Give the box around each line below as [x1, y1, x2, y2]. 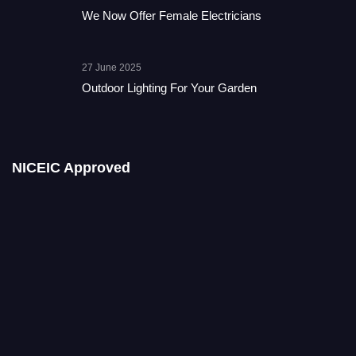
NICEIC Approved [12, 160, 130, 176]
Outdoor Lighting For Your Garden [82, 80, 257, 95]
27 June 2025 [82, 61, 141, 73]
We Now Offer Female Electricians [82, 8, 261, 22]
